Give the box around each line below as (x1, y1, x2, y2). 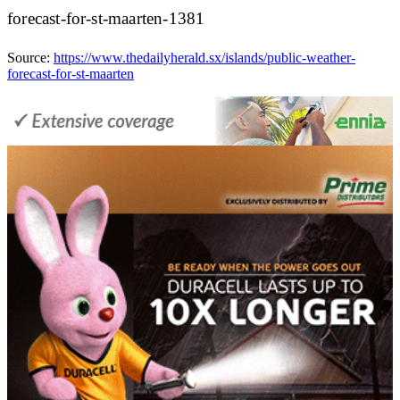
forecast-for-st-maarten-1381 (7, 8, 205, 28)
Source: (7, 49, 54, 65)
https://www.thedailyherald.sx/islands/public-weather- (54, 49, 355, 65)
